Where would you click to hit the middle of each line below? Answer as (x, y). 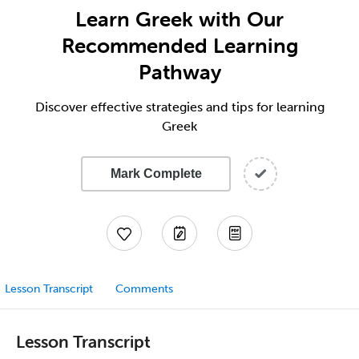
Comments (144, 289)
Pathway (179, 72)
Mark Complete (156, 173)
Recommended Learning (179, 46)
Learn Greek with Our (179, 19)
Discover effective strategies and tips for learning (179, 107)
